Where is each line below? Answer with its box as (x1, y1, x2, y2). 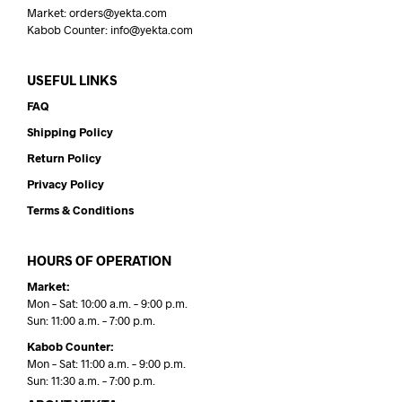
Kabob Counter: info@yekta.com (27, 22, 193, 38)
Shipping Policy (27, 125, 113, 140)
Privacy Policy (27, 177, 104, 192)
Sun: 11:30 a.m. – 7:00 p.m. (27, 373, 155, 389)
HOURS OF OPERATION (27, 252, 171, 269)
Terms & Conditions (27, 203, 134, 218)
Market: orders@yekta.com (27, 5, 167, 21)
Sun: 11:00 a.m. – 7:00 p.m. (27, 313, 155, 328)
